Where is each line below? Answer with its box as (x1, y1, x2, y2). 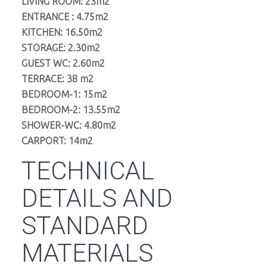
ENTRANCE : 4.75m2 (21, 11, 108, 22)
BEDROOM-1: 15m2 (21, 88, 107, 100)
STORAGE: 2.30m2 (21, 42, 100, 53)
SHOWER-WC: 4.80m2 (21, 119, 116, 131)
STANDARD (21, 210, 148, 240)
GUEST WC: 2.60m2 (21, 57, 105, 69)
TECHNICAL (21, 156, 154, 185)
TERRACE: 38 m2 (21, 73, 94, 84)
